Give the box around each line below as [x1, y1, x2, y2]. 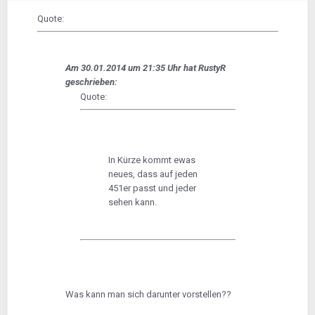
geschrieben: [65, 77, 117, 88]
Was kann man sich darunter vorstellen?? [65, 289, 231, 300]
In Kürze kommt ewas [108, 155, 195, 166]
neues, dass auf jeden [108, 169, 198, 180]
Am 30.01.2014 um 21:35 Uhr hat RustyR [65, 63, 226, 74]
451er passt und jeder [108, 183, 196, 194]
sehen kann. [108, 197, 157, 208]
